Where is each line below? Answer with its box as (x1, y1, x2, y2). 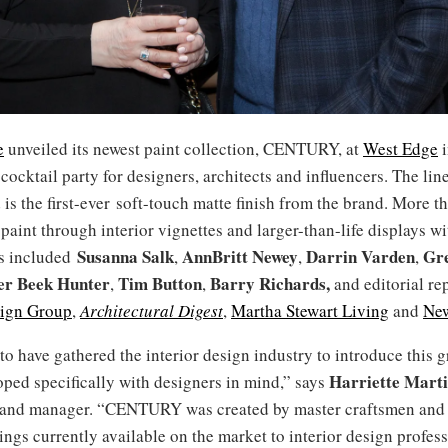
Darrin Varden (306, 243, 415, 269)
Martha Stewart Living (231, 298, 389, 322)
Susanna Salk (77, 243, 174, 269)
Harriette (329, 368, 400, 394)
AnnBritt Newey (182, 243, 298, 269)
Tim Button (118, 270, 202, 296)
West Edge (363, 136, 438, 160)
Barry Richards (210, 270, 326, 296)
